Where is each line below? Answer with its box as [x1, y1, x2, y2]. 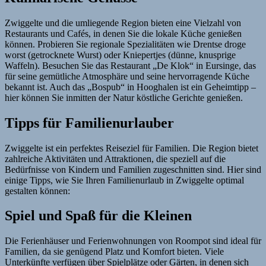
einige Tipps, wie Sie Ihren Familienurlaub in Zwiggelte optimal [5, 175, 244, 185]
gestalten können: [5, 185, 70, 196]
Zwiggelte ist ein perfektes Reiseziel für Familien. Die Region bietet [5, 142, 258, 153]
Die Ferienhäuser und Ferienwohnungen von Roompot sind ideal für [5, 236, 261, 246]
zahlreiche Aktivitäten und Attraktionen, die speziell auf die [5, 153, 226, 164]
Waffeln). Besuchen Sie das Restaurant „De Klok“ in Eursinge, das [5, 60, 256, 71]
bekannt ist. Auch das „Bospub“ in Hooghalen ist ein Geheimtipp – [5, 81, 256, 92]
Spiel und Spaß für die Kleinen [5, 208, 192, 224]
